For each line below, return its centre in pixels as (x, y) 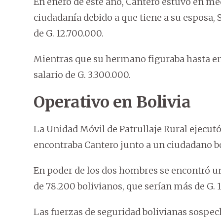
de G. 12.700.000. (69, 34)
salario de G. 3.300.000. (82, 75)
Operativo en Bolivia (112, 102)
